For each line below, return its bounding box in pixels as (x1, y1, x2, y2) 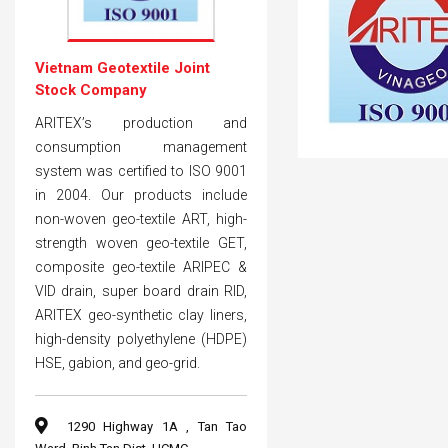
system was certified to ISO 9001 (35, 162, 248, 179)
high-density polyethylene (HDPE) (35, 330, 248, 347)
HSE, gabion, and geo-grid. (35, 354, 200, 371)
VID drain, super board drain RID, (35, 282, 248, 299)
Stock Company (35, 80, 147, 99)
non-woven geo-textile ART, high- (35, 210, 248, 227)
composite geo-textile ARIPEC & (35, 258, 248, 275)
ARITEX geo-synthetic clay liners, (35, 306, 248, 323)
